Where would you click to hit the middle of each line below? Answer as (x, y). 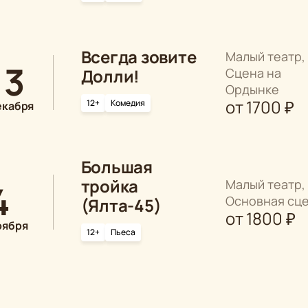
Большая (117, 166)
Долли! (110, 76)
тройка (110, 186)
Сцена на (253, 73)
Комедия (128, 102)
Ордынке (252, 89)
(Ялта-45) (121, 205)
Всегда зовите (139, 56)
